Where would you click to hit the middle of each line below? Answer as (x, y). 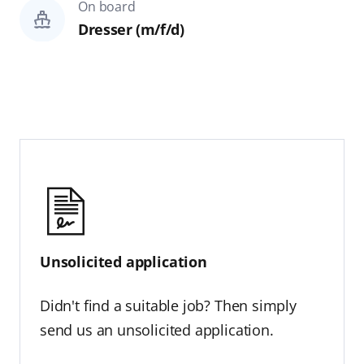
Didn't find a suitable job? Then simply (168, 305)
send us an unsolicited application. (156, 329)
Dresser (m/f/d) (131, 29)
